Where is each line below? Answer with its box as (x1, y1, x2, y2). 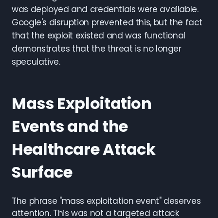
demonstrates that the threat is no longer (12, 43, 182, 54)
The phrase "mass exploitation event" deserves (12, 195, 201, 207)
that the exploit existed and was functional (12, 30, 185, 41)
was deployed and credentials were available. (12, 3, 199, 15)
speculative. (12, 56, 60, 68)
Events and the (12, 115, 128, 137)
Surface (12, 161, 73, 183)
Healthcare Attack (12, 138, 156, 160)
